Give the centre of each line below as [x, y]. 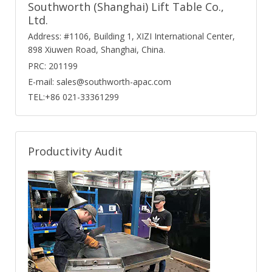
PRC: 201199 [53, 66]
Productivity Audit [75, 151]
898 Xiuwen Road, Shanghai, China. [97, 49]
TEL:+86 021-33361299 [73, 97]
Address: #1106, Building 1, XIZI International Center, [131, 36]
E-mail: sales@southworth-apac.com [100, 81]
